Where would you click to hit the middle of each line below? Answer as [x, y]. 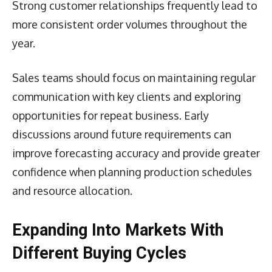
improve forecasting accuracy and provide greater [136, 153]
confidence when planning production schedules [132, 172]
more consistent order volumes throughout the [130, 24]
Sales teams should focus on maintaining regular [134, 77]
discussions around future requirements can [122, 134]
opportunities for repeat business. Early [110, 115]
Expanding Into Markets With [118, 230]
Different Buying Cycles [99, 253]
